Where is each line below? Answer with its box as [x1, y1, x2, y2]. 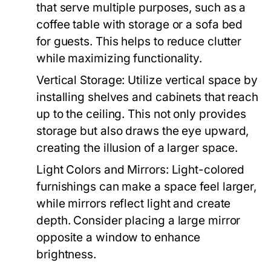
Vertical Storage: [36, 73, 125, 87]
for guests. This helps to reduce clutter [36, 34, 242, 48]
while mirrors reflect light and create [36, 197, 231, 211]
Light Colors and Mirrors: [36, 163, 169, 177]
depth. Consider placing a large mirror [36, 214, 241, 227]
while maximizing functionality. [36, 51, 203, 65]
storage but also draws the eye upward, [36, 124, 249, 138]
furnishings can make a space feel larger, [36, 180, 257, 194]
